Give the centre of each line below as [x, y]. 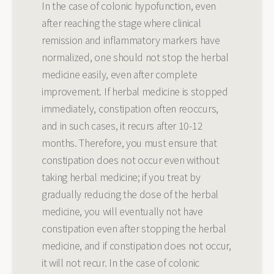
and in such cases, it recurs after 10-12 [122, 125]
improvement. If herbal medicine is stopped [135, 91]
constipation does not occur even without [131, 160]
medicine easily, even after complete [120, 74]
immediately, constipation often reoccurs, [130, 108]
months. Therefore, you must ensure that [129, 143]
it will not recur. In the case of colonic [120, 262]
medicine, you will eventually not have [122, 211]
